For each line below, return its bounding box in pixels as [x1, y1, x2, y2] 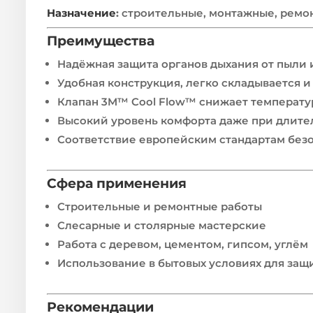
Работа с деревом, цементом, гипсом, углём [57, 237, 308, 251]
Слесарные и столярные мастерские [57, 218, 266, 232]
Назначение [47, 6, 116, 20]
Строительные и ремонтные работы [57, 199, 262, 213]
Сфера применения [47, 175, 187, 191]
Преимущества [47, 32, 154, 49]
